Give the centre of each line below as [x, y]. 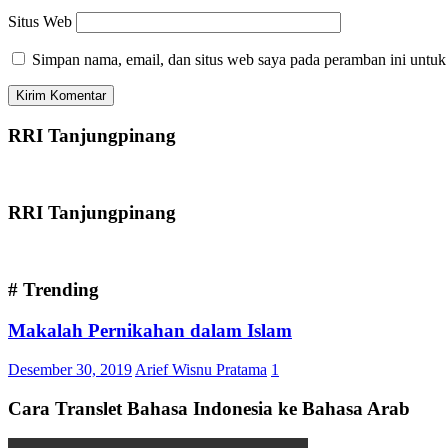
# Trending [53, 290]
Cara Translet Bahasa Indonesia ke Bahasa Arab [209, 408]
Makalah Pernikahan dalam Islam [150, 331]
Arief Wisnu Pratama [201, 369]
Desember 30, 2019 [70, 369]
